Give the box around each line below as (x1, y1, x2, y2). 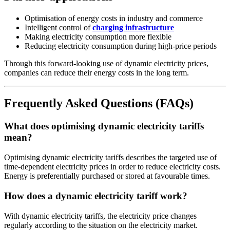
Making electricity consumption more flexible (25, 32, 171, 41)
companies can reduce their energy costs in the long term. (4, 68, 189, 77)
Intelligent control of (25, 23, 92, 32)
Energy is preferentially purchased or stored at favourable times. (4, 171, 210, 181)
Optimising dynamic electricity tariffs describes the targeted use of (4, 153, 217, 162)
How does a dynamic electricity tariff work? (4, 190, 187, 201)
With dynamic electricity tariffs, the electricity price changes (4, 211, 197, 220)
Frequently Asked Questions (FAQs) (4, 97, 194, 110)
